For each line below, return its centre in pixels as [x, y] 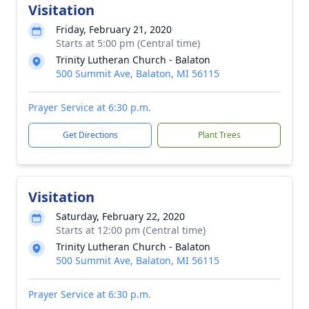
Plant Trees [219, 135]
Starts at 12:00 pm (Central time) [131, 230]
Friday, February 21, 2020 [114, 29]
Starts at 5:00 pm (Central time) [128, 43]
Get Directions [90, 135]
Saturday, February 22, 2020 [120, 216]
